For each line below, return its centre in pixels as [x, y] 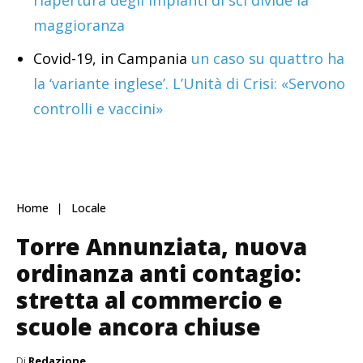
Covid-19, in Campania [112, 58]
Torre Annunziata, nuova [162, 246]
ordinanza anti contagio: [159, 273]
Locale [89, 208]
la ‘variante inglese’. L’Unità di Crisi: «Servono [189, 83]
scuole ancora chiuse [139, 326]
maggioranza [79, 25]
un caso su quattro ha [268, 58]
